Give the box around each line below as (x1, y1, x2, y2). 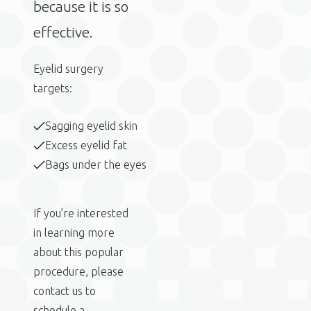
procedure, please (33, 265, 124, 278)
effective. (33, 24, 93, 40)
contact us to (33, 285, 96, 297)
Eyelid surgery (33, 62, 103, 75)
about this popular (33, 246, 124, 258)
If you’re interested (33, 207, 128, 219)
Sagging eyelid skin (45, 119, 137, 132)
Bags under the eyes (45, 158, 146, 171)
